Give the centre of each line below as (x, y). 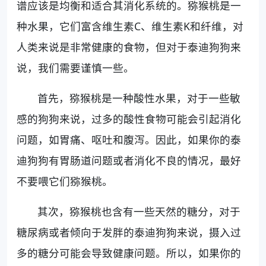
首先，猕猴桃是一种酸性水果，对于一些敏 (139, 98)
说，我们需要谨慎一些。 (75, 67)
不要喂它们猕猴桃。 (65, 181)
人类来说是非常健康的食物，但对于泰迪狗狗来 (129, 47)
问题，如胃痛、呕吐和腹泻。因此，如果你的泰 (129, 139)
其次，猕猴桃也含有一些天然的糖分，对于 (139, 211)
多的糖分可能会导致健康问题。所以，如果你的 (129, 253)
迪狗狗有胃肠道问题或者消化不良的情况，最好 (129, 160)
